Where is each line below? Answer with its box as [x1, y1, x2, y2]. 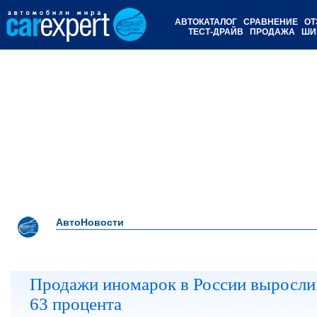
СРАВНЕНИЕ [241, 17, 300, 27]
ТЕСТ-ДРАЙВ [188, 27, 243, 37]
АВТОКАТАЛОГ [173, 17, 239, 27]
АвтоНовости [56, 217, 124, 228]
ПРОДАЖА [248, 27, 297, 37]
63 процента [30, 294, 122, 313]
